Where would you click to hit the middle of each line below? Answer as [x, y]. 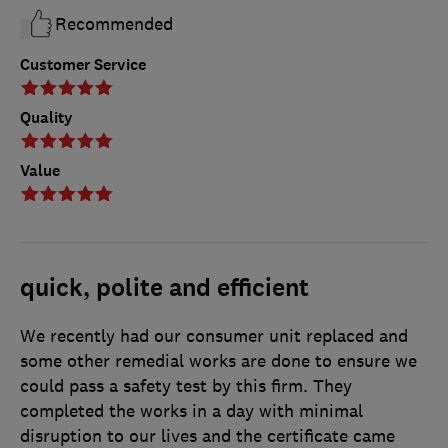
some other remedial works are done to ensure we [218, 361]
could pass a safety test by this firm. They [186, 386]
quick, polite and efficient [164, 288]
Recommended [114, 23]
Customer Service [83, 65]
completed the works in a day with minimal [191, 411]
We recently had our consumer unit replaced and [214, 336]
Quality [46, 118]
